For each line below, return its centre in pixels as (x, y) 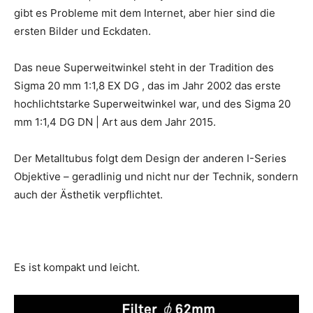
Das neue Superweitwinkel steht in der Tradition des (144, 67)
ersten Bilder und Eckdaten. (82, 31)
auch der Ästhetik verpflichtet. (88, 194)
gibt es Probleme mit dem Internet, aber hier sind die (145, 13)
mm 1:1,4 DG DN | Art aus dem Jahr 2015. (115, 122)
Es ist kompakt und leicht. (77, 267)
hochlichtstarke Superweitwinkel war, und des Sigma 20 (152, 103)
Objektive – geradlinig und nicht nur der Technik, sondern (156, 176)
